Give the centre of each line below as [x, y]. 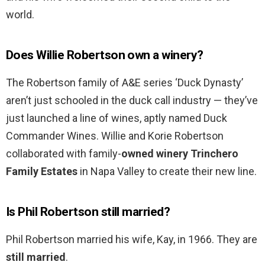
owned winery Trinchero [180, 154]
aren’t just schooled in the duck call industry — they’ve [132, 101]
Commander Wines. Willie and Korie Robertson [115, 136]
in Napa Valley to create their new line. [167, 172]
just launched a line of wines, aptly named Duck [117, 118]
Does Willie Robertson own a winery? [105, 55]
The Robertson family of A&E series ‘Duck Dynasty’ [125, 83]
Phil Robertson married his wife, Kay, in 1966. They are [132, 240]
